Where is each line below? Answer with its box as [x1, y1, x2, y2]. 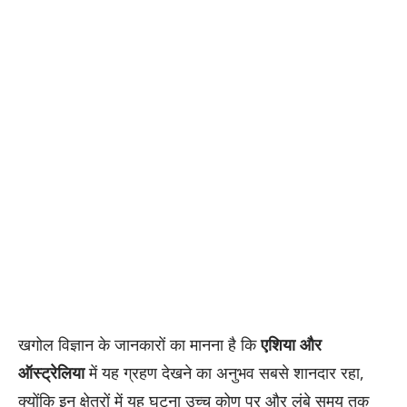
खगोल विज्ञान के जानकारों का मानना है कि [18, 333, 261, 355]
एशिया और [261, 333, 322, 355]
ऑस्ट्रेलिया [18, 361, 84, 383]
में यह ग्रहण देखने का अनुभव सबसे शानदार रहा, [84, 361, 364, 383]
